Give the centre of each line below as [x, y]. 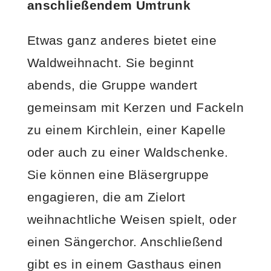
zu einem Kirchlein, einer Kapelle [126, 130]
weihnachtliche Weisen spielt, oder [132, 220]
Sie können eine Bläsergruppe [118, 175]
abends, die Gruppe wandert [112, 85]
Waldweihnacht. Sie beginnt [110, 63]
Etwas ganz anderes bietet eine [122, 41]
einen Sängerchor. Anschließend [125, 242]
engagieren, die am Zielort [106, 197]
